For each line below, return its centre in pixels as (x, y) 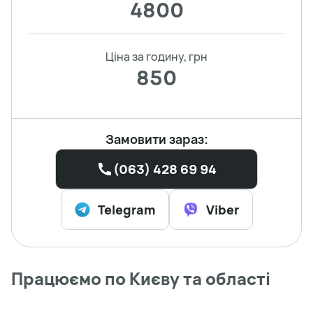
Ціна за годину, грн (156, 56)
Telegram (126, 209)
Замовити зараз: (156, 139)
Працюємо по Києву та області (141, 278)
